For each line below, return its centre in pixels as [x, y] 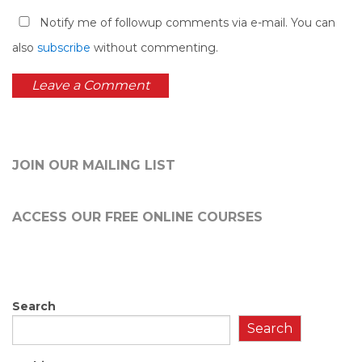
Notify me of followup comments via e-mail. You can [186, 23]
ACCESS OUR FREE [75, 217]
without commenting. [154, 48]
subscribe [64, 48]
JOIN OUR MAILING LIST [94, 166]
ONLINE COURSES [200, 217]
